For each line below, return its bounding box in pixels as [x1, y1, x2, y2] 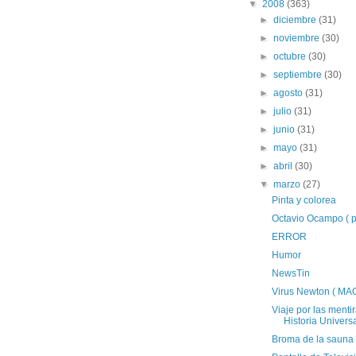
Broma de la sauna [271, 334, 354, 345]
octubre [273, 51, 309, 62]
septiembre [273, 69, 325, 80]
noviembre [273, 33, 323, 44]
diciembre [273, 14, 319, 25]
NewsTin [271, 268, 310, 279]
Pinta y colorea [271, 195, 336, 206]
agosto [273, 87, 306, 99]
